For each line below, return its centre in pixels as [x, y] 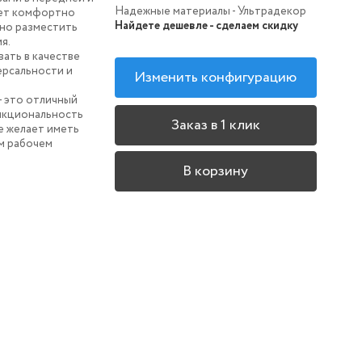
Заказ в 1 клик [215, 125]
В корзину [216, 171]
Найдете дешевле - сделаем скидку [206, 26]
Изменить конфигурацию [216, 78]
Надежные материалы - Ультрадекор [210, 12]
